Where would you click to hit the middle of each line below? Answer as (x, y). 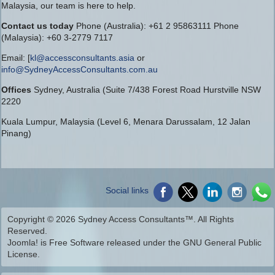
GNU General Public (222, 242)
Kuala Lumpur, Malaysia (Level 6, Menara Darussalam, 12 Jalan (126, 121)
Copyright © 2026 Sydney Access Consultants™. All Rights (121, 219)
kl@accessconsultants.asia (82, 57)
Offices (16, 89)
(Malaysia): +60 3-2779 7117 (57, 37)
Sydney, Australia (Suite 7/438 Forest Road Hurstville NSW (146, 89)
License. (24, 254)
